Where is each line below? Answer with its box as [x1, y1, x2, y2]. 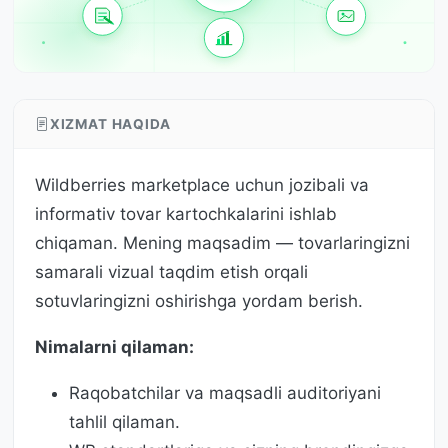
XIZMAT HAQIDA [49, 115, 171, 132]
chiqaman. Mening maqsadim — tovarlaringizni [35, 232, 410, 253]
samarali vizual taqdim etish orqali [35, 261, 308, 282]
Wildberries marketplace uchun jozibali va [35, 174, 369, 195]
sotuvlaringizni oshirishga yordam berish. [35, 290, 363, 311]
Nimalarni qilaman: [35, 336, 194, 357]
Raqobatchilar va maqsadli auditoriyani [69, 382, 381, 403]
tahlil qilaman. [69, 411, 180, 432]
